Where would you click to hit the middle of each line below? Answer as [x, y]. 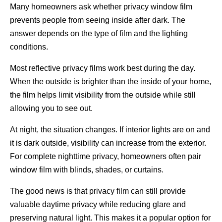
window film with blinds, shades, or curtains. [87, 170]
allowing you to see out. [51, 109]
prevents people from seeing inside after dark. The [98, 20]
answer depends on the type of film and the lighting [99, 34]
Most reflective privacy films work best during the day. [103, 68]
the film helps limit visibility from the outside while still [103, 95]
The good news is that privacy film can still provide [98, 191]
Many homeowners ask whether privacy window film [101, 7]
